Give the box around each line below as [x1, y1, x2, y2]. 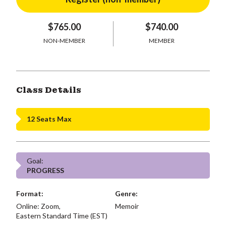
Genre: [115, 189, 138, 198]
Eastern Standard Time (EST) [16, 211, 107, 220]
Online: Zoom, [16, 201, 61, 210]
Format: [16, 189, 43, 198]
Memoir [115, 201, 139, 210]
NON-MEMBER [43, 36, 86, 44]
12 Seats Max [27, 115, 72, 123]
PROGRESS [27, 165, 64, 175]
